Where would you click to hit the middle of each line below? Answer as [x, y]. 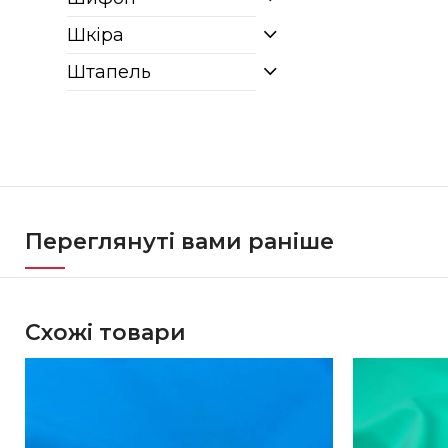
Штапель [109, 72]
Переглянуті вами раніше [180, 241]
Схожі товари [106, 332]
